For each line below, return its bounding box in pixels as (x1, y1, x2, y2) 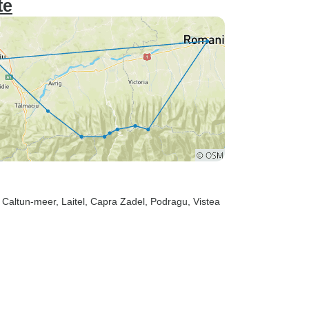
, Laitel (56, 196, 85, 207)
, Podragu (145, 196, 188, 207)
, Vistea (188, 196, 220, 207)
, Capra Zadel (85, 196, 145, 207)
